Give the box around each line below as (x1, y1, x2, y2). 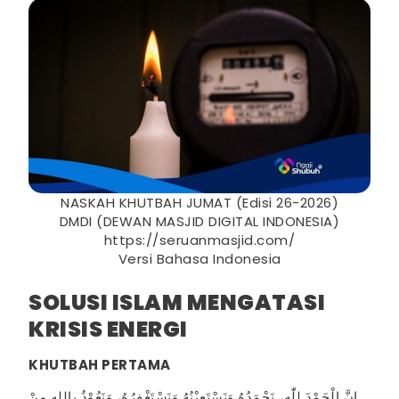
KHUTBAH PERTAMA (28, 355, 171, 375)
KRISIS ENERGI (28, 314, 188, 345)
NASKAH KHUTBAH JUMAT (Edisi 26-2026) (61, 192, 338, 212)
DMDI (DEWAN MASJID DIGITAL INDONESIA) (59, 211, 340, 231)
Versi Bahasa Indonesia (118, 248, 281, 268)
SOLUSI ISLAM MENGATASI (28, 288, 325, 318)
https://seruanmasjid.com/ (103, 230, 296, 249)
